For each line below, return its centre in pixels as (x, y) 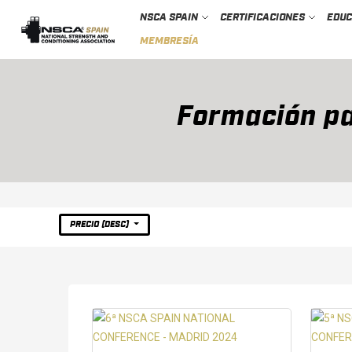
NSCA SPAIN (170, 17)
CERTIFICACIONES (263, 17)
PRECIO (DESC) (101, 225)
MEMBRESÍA (169, 41)
